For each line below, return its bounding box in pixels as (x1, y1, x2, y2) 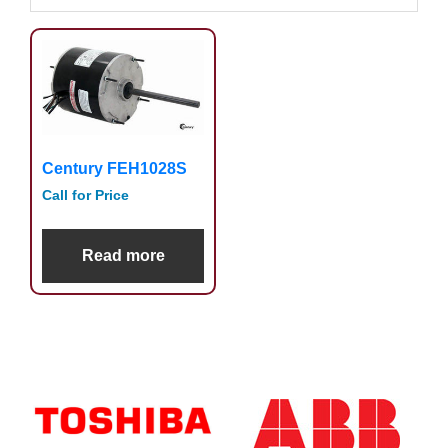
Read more (81, 246, 165, 264)
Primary (29, 358, 147, 395)
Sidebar (29, 396, 147, 433)
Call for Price (42, 187, 129, 203)
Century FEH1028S (42, 159, 187, 177)
